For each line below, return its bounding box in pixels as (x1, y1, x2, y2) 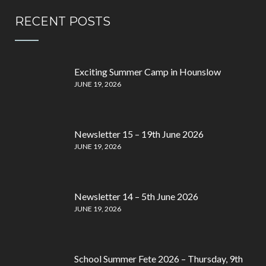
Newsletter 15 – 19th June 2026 (74, 128, 204, 140)
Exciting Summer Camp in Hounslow (74, 66, 221, 77)
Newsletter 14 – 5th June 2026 (74, 191, 198, 202)
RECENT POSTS (15, 14, 110, 28)
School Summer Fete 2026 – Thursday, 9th (74, 253, 243, 264)
